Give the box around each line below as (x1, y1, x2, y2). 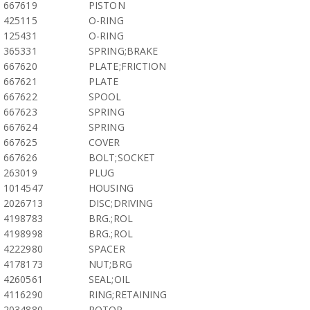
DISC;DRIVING (89, 197, 154, 210)
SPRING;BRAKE (89, 44, 158, 57)
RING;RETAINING (89, 288, 167, 301)
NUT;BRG (89, 257, 132, 271)
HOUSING (89, 181, 134, 194)
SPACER (89, 242, 125, 255)
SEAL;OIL (89, 273, 130, 286)
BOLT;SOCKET (89, 151, 156, 164)
